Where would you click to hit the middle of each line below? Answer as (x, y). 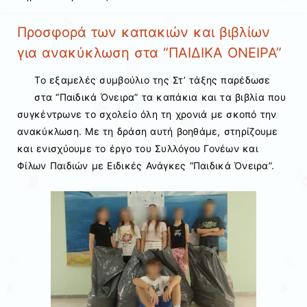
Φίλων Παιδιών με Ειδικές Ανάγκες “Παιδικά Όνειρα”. (146, 166)
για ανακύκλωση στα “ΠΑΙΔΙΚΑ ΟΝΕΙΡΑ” (149, 52)
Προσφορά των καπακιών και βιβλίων (144, 32)
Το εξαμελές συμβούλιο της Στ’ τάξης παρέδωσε (152, 80)
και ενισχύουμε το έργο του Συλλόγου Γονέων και (138, 149)
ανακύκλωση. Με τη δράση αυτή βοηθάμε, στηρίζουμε (148, 132)
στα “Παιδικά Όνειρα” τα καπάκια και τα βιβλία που (160, 97)
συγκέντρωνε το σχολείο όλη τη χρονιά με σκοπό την (147, 114)
